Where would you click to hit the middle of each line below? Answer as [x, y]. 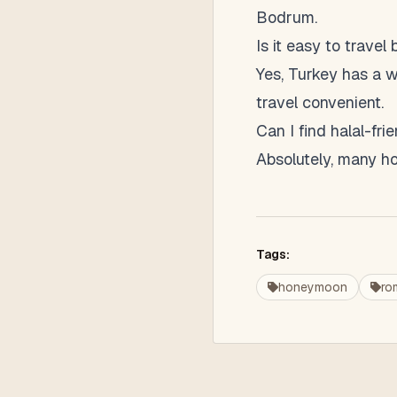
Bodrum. [287, 17]
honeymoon [313, 287]
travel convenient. [320, 102]
